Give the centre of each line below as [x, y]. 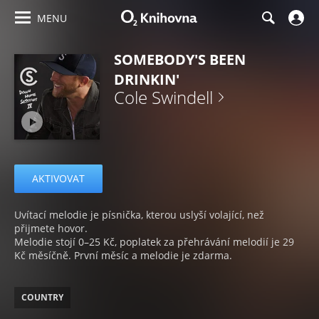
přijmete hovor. [51, 228]
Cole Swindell [163, 97]
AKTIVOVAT [58, 178]
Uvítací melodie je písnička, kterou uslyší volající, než [139, 215]
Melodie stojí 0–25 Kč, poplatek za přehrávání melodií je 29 [154, 242]
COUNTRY [42, 297]
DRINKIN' [147, 79]
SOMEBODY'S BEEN [180, 59]
